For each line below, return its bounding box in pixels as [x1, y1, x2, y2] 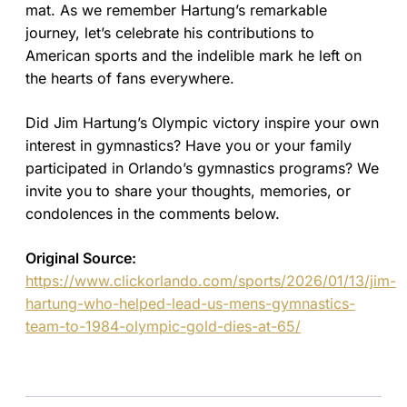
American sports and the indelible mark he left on [25, 46, 362, 65]
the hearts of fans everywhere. [25, 69, 234, 88]
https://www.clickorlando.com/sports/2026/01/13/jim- [25, 272, 396, 291]
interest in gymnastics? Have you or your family [25, 136, 352, 155]
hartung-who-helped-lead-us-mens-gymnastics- [25, 294, 355, 313]
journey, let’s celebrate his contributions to [25, 24, 314, 43]
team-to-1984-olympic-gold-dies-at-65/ [25, 317, 301, 336]
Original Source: [25, 249, 136, 268]
